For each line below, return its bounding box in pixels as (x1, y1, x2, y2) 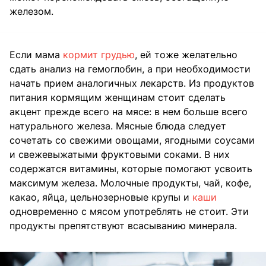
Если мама (9, 48, 63, 61)
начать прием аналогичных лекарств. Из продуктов (9, 77, 254, 89)
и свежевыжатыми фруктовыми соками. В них (9, 148, 230, 160)
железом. (9, 5, 53, 17)
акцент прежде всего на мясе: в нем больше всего (9, 105, 248, 118)
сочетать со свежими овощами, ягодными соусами (9, 134, 255, 146)
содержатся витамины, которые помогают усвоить (9, 162, 252, 175)
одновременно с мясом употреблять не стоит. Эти (9, 205, 249, 217)
